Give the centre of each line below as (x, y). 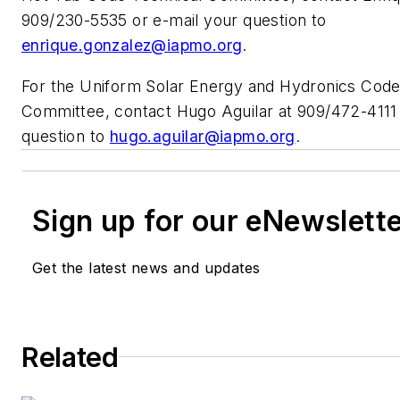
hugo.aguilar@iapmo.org (202, 136)
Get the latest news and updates (146, 267)
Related (70, 357)
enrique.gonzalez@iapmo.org (132, 46)
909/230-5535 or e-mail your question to (174, 21)
